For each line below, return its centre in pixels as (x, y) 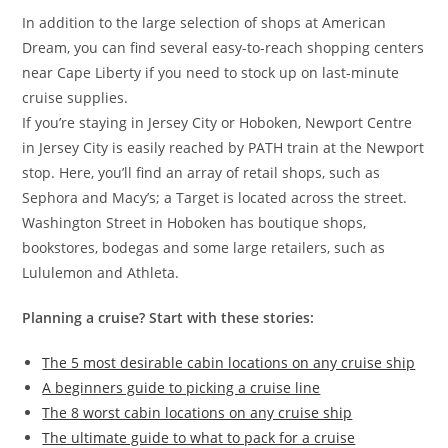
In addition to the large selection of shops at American (204, 23)
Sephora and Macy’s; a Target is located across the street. (215, 198)
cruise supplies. (75, 98)
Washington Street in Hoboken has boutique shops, (194, 223)
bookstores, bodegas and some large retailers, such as (204, 248)
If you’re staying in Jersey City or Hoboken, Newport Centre (217, 123)
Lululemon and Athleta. (101, 273)
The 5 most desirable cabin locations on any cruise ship (229, 363)
